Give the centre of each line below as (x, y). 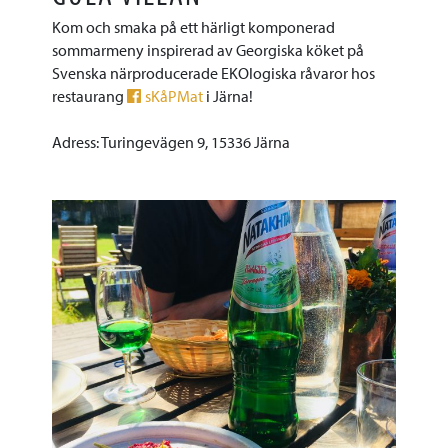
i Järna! (228, 96)
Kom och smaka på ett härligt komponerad (194, 27)
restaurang (90, 96)
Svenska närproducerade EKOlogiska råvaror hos (214, 73)
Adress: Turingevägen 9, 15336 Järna (171, 142)
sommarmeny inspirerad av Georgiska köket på (208, 50)
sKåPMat (174, 96)
